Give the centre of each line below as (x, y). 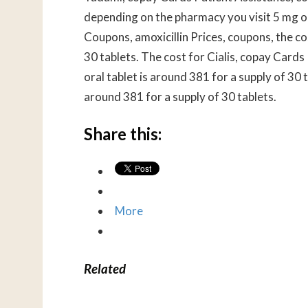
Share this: (123, 134)
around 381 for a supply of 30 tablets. (180, 96)
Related (105, 268)
